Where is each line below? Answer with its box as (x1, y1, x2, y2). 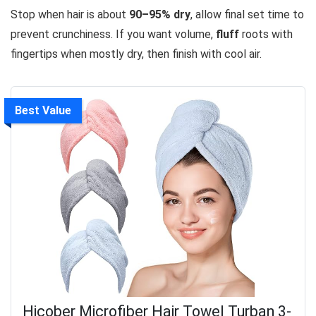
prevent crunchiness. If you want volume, (11, 28, 216, 42)
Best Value (15, 104, 71, 118)
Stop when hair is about (11, 8, 129, 22)
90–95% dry (129, 8, 190, 22)
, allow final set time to (190, 8, 304, 22)
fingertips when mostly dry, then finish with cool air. (11, 47, 262, 61)
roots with (239, 28, 293, 42)
